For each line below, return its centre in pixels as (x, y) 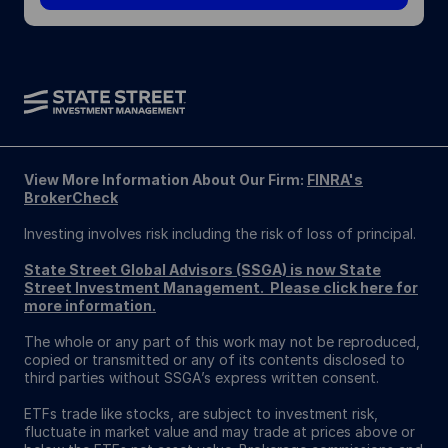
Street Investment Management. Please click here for (221, 287)
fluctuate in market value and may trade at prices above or (219, 431)
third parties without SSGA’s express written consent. (201, 377)
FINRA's (335, 179)
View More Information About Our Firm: (165, 179)
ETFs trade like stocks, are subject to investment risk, (201, 413)
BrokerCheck (71, 197)
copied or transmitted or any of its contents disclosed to (214, 359)
